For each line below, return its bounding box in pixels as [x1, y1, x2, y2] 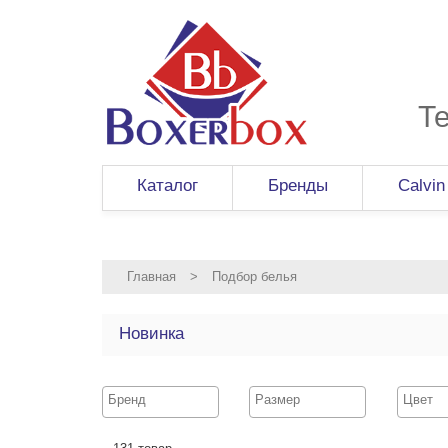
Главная [127, 269, 176, 285]
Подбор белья [212, 269, 297, 285]
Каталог [137, 176, 198, 196]
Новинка [119, 324, 184, 344]
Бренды [268, 176, 328, 196]
